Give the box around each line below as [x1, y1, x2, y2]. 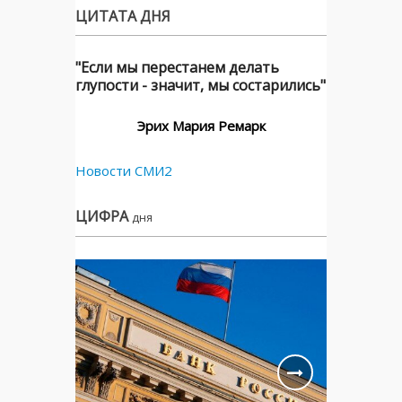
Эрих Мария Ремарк [136, 116, 266, 135]
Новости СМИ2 [75, 161, 172, 179]
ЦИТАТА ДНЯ [75, 5, 170, 26]
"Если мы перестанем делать [75, 57, 279, 77]
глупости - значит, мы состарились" [75, 74, 326, 95]
